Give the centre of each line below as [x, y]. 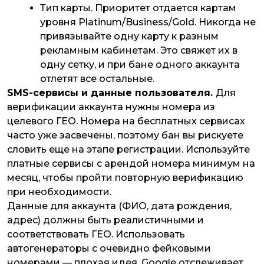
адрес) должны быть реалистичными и [105, 220]
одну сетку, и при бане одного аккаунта [140, 65]
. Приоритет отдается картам [164, 8]
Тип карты [65, 8]
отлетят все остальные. [97, 79]
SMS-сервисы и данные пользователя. [111, 93]
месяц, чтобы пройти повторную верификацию [125, 178]
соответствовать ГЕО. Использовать [96, 235]
